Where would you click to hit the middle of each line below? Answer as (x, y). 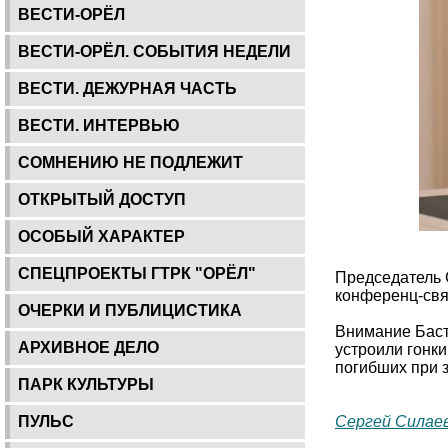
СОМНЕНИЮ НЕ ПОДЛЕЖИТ (130, 162)
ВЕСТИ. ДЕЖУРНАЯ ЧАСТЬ (127, 88)
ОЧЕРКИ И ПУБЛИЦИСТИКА (130, 310)
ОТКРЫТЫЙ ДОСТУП (102, 199)
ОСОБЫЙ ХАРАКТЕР (101, 236)
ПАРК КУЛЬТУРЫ (86, 384)
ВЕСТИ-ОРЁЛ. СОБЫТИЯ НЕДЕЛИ (154, 51)
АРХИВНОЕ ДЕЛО (88, 347)
